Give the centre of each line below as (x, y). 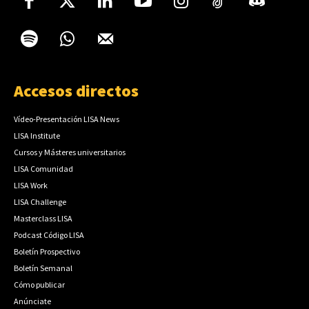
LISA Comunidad (43, 168)
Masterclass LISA (43, 218)
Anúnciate (32, 301)
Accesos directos (76, 90)
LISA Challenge (40, 201)
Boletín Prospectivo (47, 251)
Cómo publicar (39, 284)
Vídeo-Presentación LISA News (67, 119)
